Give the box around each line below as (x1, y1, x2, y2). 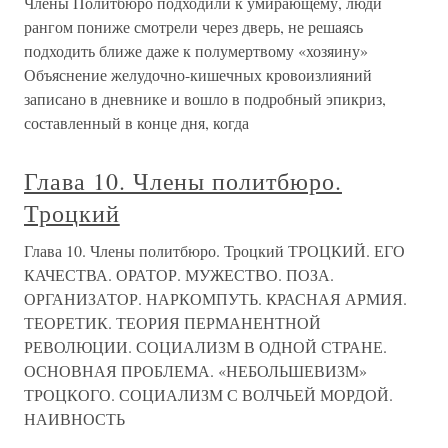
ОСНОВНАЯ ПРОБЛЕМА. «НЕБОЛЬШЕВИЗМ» (24, 360, 367, 381)
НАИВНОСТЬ (24, 408, 125, 429)
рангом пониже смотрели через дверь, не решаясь (24, 16, 363, 37)
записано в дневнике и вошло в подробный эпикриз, (24, 88, 386, 109)
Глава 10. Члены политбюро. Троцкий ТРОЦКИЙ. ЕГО (24, 240, 405, 261)
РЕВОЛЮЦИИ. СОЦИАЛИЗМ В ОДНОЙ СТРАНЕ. (24, 336, 387, 357)
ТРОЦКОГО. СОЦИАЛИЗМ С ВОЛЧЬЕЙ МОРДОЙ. (24, 384, 393, 405)
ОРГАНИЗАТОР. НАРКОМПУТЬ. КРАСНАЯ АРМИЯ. (24, 288, 407, 309)
